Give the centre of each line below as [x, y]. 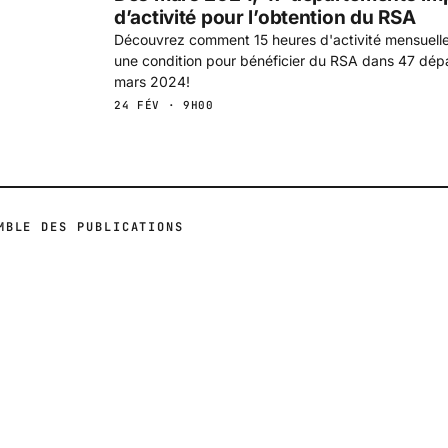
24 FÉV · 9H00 [164, 104]
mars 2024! [152, 81]
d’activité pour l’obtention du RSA [265, 17]
